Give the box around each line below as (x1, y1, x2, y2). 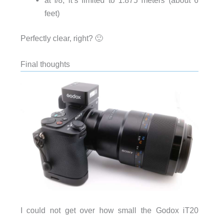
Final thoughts (20, 60, 70, 69)
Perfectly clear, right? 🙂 (20, 34, 103, 43)
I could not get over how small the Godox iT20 (20, 205, 199, 215)
